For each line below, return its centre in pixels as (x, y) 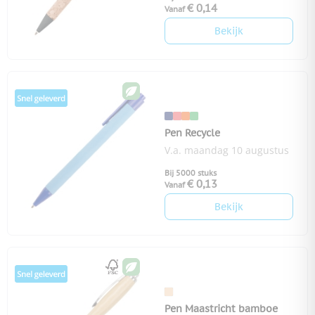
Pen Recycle (192, 133)
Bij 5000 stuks (191, 173)
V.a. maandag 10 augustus (227, 150)
